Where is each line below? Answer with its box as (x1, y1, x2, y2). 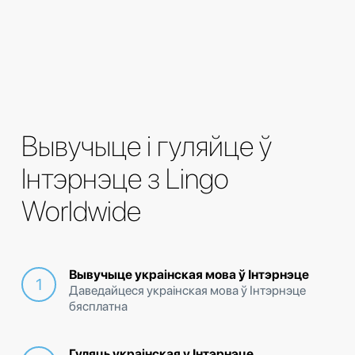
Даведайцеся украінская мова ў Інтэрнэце (69, 283, 306, 299)
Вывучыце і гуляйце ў (21, 129, 272, 164)
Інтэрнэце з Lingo (21, 162, 229, 197)
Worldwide (21, 194, 141, 229)
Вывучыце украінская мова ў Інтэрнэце (69, 267, 309, 283)
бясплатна (69, 299, 128, 315)
